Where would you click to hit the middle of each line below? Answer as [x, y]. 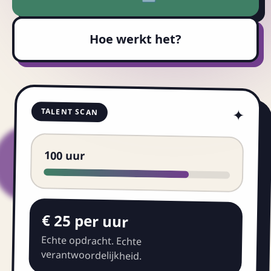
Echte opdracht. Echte [92, 241]
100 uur [64, 155]
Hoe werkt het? [135, 39]
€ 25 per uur [85, 221]
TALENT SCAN [70, 112]
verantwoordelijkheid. [91, 255]
